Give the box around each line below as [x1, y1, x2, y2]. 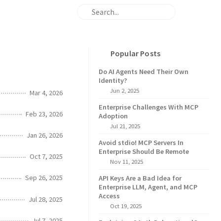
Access [99, 191, 120, 200]
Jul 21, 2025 [110, 122, 140, 130]
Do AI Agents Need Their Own [99, 67, 188, 76]
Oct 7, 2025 [30, 152, 63, 161]
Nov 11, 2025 [110, 158, 143, 165]
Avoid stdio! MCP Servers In [99, 138, 184, 147]
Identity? [99, 76, 127, 85]
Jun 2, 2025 [110, 87, 139, 94]
